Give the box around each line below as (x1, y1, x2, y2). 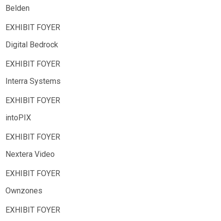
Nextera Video (5, 149, 55, 159)
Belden (5, 3, 30, 13)
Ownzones (5, 186, 42, 195)
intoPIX (5, 113, 31, 122)
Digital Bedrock (5, 40, 58, 49)
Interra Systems (5, 76, 61, 86)
